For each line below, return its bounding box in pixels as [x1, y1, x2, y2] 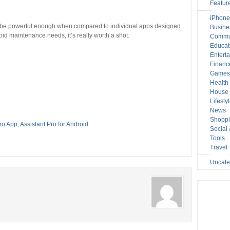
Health [210, 79, 229, 86]
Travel [210, 144, 228, 151]
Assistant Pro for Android [20, 120, 88, 128]
